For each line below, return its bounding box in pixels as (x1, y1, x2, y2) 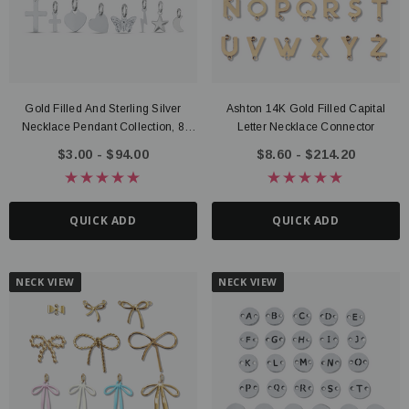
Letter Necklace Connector (236, 121, 375, 133)
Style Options (68, 139, 138, 152)
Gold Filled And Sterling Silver (25, 102, 182, 115)
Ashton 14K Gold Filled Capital (225, 102, 386, 115)
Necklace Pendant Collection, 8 (21, 121, 185, 133)
